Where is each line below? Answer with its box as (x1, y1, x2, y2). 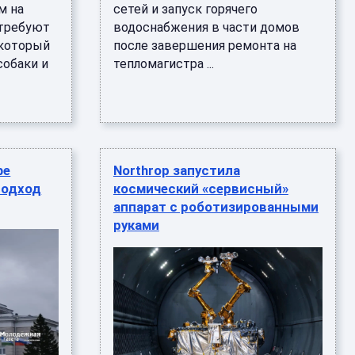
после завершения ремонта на (113, 38, 296, 53)
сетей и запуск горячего (113, 2, 258, 17)
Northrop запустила (113, 162, 240, 178)
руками (113, 217, 159, 233)
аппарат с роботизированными (113, 199, 319, 215)
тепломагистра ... (113, 56, 214, 71)
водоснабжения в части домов (113, 20, 300, 35)
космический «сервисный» (113, 181, 288, 197)
